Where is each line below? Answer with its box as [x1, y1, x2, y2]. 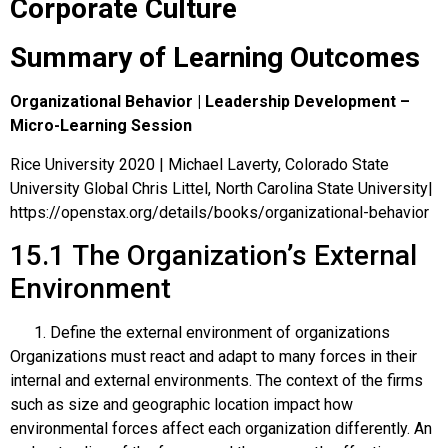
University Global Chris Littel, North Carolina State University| [10, 178, 433, 198]
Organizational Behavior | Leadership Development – [10, 92, 410, 112]
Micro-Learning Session [10, 116, 192, 136]
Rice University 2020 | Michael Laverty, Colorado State [10, 154, 389, 174]
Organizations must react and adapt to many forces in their [10, 346, 417, 366]
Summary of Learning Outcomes [10, 41, 420, 75]
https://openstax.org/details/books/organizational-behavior [10, 202, 429, 222]
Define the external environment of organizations [50, 322, 390, 342]
